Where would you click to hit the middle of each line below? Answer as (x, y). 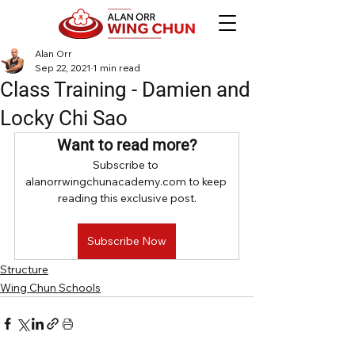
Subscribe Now (127, 241)
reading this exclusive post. (127, 198)
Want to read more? (127, 145)
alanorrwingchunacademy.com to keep (127, 181)
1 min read (116, 68)
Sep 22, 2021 (63, 68)
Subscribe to (127, 165)
